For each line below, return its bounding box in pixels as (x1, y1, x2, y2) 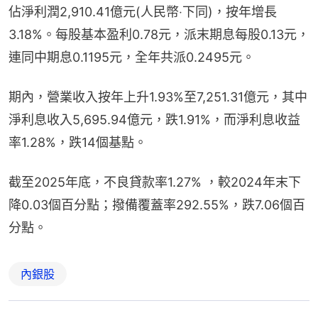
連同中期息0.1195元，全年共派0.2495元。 (9, 50, 255, 65)
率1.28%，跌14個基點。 (9, 135, 147, 150)
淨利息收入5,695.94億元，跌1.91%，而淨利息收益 (9, 112, 300, 128)
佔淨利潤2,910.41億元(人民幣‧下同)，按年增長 (9, 4, 277, 20)
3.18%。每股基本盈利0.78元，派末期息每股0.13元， (9, 27, 309, 43)
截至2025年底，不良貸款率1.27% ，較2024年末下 (9, 175, 301, 190)
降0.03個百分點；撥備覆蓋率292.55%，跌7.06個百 (9, 197, 305, 213)
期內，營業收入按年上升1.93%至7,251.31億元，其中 (9, 89, 307, 105)
